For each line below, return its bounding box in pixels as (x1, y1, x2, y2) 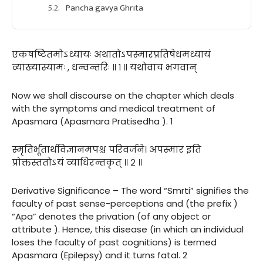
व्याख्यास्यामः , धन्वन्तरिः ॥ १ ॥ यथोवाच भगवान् (12, 60, 197, 73)
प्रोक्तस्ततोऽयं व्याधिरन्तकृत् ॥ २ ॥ (12, 156, 142, 168)
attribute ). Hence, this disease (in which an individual (12, 222, 244, 235)
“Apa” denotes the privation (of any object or (12, 210, 211, 222)
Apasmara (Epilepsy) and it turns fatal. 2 (12, 248, 187, 261)
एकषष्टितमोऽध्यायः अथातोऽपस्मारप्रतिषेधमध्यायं (12, 48, 211, 60)
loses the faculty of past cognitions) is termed (12, 235, 217, 248)
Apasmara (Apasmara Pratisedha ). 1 (12, 114, 173, 127)
